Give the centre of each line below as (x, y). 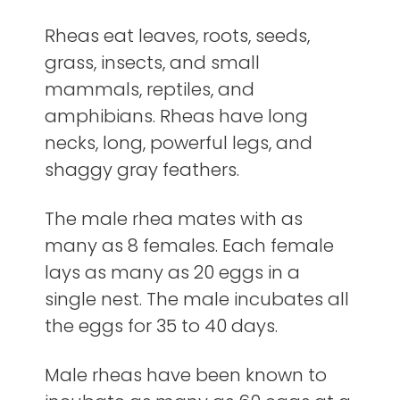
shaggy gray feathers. (142, 170)
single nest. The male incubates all (197, 300)
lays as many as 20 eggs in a (172, 273)
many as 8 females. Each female (189, 246)
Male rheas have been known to (186, 375)
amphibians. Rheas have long (176, 117)
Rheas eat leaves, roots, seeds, (177, 36)
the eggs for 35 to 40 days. (161, 326)
